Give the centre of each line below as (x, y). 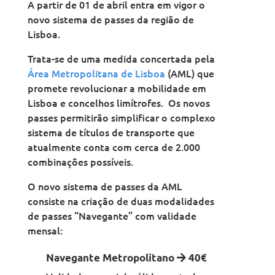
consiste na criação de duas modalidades (121, 201)
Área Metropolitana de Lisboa (96, 73)
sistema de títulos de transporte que (111, 132)
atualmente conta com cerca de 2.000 (114, 147)
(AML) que (189, 73)
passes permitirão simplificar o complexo (121, 118)
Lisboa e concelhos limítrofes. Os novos (118, 103)
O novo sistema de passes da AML (105, 186)
